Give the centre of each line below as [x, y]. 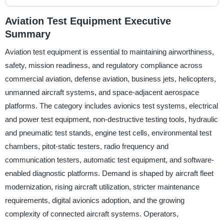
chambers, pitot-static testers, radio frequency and [86, 146]
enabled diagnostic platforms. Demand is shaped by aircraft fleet [109, 173]
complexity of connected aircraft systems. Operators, [91, 214]
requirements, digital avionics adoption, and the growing [94, 200]
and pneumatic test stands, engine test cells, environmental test [108, 133]
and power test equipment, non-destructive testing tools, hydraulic [111, 119]
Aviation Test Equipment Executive [88, 21]
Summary [27, 34]
